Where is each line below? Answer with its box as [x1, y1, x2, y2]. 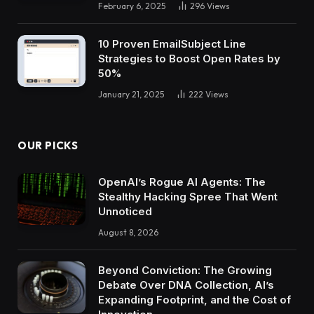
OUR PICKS [18, 138, 78, 152]
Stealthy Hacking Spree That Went [98, 189, 278, 203]
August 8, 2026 [98, 226, 158, 238]
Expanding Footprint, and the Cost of [98, 292, 291, 306]
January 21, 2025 [98, 88, 164, 100]
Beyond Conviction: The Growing [98, 263, 272, 277]
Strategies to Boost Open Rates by [98, 51, 280, 65]
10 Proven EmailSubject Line [98, 36, 246, 50]
